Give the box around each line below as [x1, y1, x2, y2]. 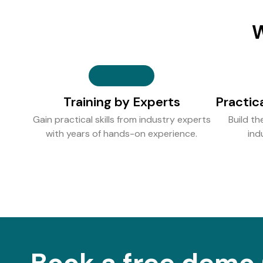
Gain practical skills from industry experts [32, 113, 211, 126]
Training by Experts [63, 93, 180, 110]
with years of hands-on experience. [46, 127, 197, 140]
